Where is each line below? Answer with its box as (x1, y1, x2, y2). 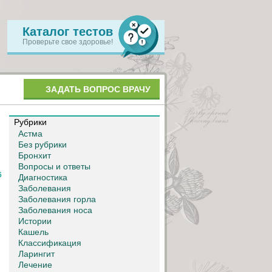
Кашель (18, 227, 49, 237)
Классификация (18, 238, 81, 248)
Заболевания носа (18, 205, 92, 216)
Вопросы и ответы (18, 161, 90, 172)
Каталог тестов (22, 25, 113, 38)
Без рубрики (18, 140, 67, 150)
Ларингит (18, 249, 55, 259)
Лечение (18, 260, 52, 270)
